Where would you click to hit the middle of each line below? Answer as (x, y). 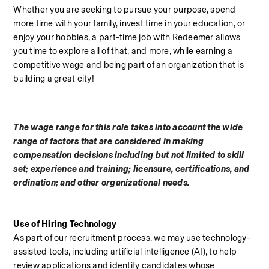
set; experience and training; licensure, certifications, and (131, 169)
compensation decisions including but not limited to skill (129, 155)
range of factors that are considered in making (108, 141)
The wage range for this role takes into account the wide (128, 127)
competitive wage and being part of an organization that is (128, 65)
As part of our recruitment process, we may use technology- (132, 238)
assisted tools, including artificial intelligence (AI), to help (125, 252)
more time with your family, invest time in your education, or (129, 23)
